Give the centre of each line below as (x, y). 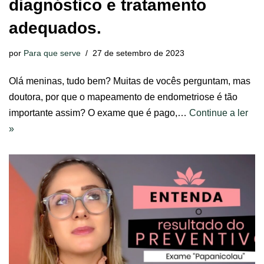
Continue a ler (219, 113)
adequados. (55, 28)
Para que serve (52, 53)
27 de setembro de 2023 (138, 53)
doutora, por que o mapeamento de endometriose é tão (123, 97)
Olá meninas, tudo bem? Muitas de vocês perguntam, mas (130, 81)
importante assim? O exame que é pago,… (99, 113)
